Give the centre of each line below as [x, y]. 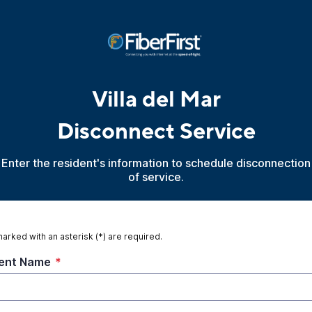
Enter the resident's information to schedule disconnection [156, 163]
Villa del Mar [156, 100]
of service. [156, 177]
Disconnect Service [156, 132]
